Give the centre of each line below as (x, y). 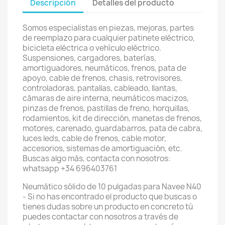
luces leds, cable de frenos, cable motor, (94, 138)
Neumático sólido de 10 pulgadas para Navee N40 (112, 187)
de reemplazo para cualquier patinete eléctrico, (109, 38)
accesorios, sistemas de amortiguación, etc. (102, 148)
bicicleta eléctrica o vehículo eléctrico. (92, 48)
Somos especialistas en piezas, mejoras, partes (108, 28)
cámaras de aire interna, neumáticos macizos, (106, 98)
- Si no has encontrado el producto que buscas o (110, 197)
